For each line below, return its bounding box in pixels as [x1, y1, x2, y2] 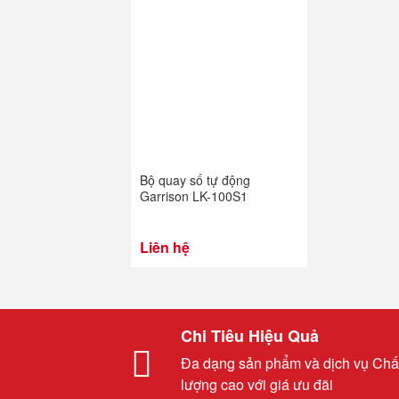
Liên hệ [140, 237, 190, 257]
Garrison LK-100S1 [140, 187, 248, 205]
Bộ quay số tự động [140, 171, 250, 189]
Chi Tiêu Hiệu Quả [181, 324, 319, 347]
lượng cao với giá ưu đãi [181, 374, 333, 395]
